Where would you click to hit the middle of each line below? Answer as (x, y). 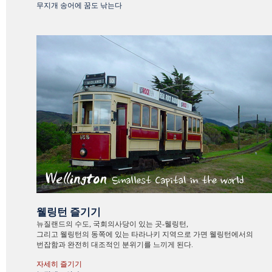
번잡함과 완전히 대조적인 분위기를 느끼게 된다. (115, 245)
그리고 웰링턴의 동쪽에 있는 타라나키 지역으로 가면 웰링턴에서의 (145, 234)
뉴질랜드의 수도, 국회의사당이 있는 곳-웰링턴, (112, 224)
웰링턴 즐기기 (69, 212)
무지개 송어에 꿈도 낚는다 (79, 5)
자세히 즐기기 (59, 264)
